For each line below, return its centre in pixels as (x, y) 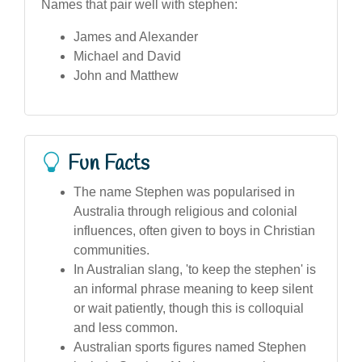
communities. (112, 250)
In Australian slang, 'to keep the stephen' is (195, 269)
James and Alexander (136, 36)
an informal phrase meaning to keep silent (193, 288)
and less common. (126, 327)
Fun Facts (109, 164)
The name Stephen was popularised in (184, 192)
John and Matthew (126, 75)
